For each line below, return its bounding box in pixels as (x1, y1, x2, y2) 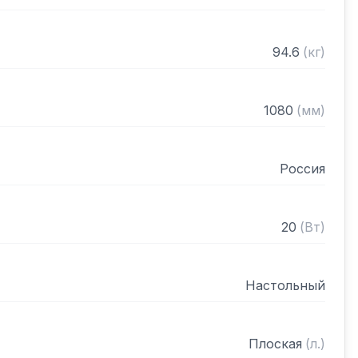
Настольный (245, 277, 325, 293)
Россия (280, 161, 325, 177)
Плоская (249, 336, 302, 352)
